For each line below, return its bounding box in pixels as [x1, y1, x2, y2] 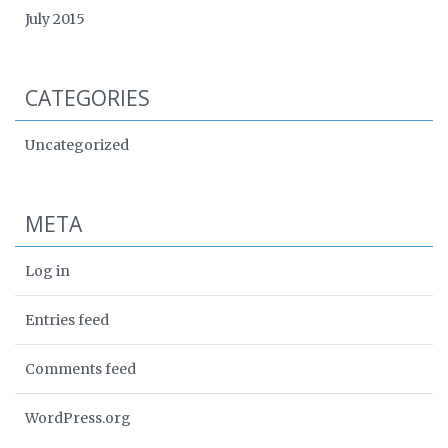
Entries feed [25, 311, 109, 329]
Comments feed [25, 360, 136, 378]
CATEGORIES [25, 84, 150, 112]
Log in [25, 262, 70, 280]
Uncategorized [25, 136, 129, 154]
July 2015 [25, 10, 85, 28]
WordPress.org [25, 409, 131, 427]
